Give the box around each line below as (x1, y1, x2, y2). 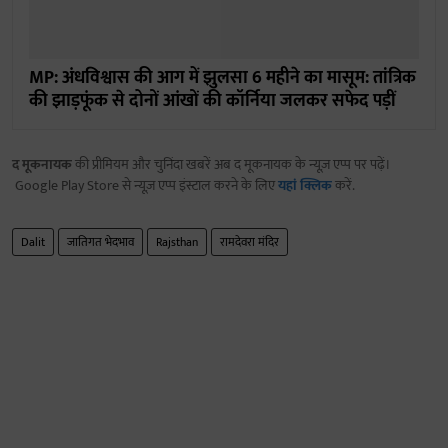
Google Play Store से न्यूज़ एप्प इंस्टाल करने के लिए (12, 174, 278, 198)
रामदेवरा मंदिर (220, 232, 279, 253)
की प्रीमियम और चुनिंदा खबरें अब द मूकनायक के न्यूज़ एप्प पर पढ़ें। (72, 153, 391, 177)
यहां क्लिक (278, 174, 332, 198)
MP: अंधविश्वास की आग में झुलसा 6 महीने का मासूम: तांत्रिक (29, 63, 416, 94)
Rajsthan (156, 232, 198, 253)
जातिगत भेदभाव (67, 232, 134, 253)
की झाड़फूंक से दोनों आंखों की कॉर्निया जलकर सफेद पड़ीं (29, 86, 396, 117)
